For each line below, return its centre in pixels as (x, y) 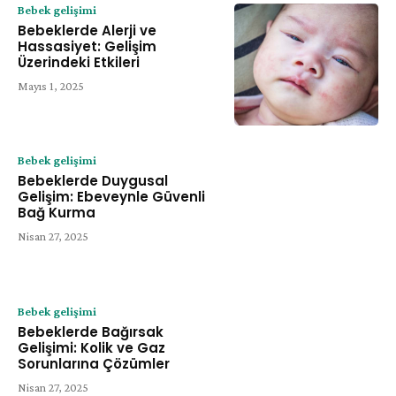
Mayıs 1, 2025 (51, 85)
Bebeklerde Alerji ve (87, 30)
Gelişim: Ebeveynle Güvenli (111, 197)
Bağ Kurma (57, 213)
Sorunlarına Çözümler (94, 364)
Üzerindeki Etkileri (79, 62)
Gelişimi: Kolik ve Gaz (91, 348)
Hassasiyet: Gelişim (87, 46)
